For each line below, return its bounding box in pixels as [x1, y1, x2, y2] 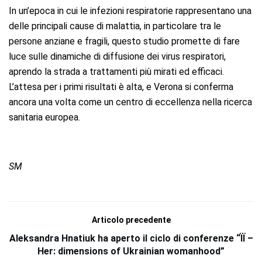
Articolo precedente [91, 215, 171, 225]
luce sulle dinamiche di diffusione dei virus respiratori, [9, 50, 226, 62]
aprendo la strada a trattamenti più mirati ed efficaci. [9, 65, 224, 77]
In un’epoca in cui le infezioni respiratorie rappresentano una [9, 5, 251, 16]
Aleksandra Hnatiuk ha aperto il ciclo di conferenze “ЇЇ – [9, 232, 253, 244]
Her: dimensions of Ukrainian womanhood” [37, 245, 225, 257]
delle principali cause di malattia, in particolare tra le [9, 20, 221, 32]
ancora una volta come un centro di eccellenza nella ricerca [9, 96, 252, 108]
